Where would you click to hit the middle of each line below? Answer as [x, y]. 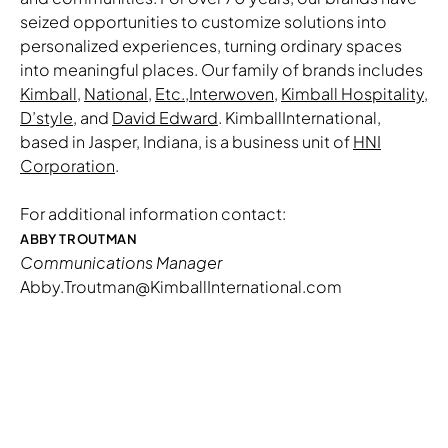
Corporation [67, 166]
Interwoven [231, 94]
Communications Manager [121, 263]
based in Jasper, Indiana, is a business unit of [186, 142]
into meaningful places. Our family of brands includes [221, 70]
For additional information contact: [153, 214]
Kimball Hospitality [352, 94]
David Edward [165, 118]
